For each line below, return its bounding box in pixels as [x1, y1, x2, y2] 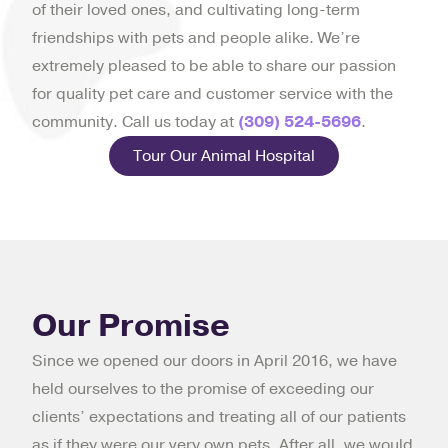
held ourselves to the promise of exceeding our [32, 378, 374, 401]
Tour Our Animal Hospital [133, 145, 315, 168]
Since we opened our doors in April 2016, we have [32, 350, 397, 373]
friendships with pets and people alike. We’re [32, 27, 360, 50]
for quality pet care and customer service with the [32, 83, 393, 106]
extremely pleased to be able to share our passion [32, 55, 396, 78]
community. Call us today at [32, 111, 238, 134]
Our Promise [32, 304, 230, 348]
